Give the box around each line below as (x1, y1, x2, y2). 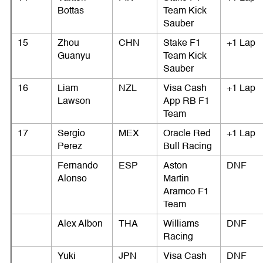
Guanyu (58, 48, 90, 64)
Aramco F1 (163, 184, 209, 200)
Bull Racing (163, 139, 212, 154)
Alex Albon (58, 216, 103, 232)
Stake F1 (163, 35, 201, 51)
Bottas (58, 3, 84, 19)
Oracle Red (163, 126, 211, 141)
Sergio (58, 126, 85, 141)
